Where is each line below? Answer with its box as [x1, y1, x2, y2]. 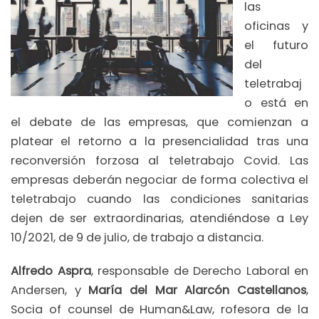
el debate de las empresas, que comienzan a [11, 113, 308, 130]
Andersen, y [11, 282, 89, 299]
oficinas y [244, 17, 308, 34]
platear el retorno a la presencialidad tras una [11, 132, 308, 150]
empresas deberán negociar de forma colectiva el [11, 171, 308, 188]
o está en [244, 94, 308, 111]
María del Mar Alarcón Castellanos [88, 282, 307, 299]
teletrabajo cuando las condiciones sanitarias [11, 190, 308, 207]
